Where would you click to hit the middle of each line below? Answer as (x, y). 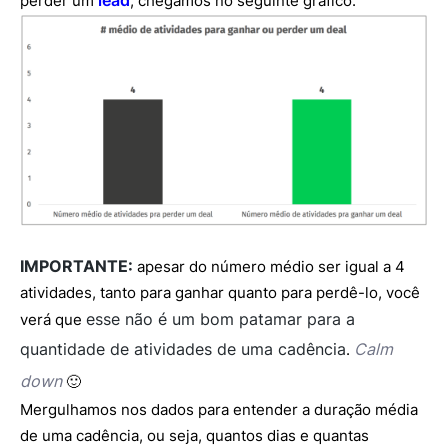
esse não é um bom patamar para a (220, 319)
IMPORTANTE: (76, 266)
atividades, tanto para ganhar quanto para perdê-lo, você (220, 293)
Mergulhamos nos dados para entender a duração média (219, 410)
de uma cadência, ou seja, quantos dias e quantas (194, 436)
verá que (53, 320)
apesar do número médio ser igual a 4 (269, 267)
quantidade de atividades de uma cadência (183, 349)
